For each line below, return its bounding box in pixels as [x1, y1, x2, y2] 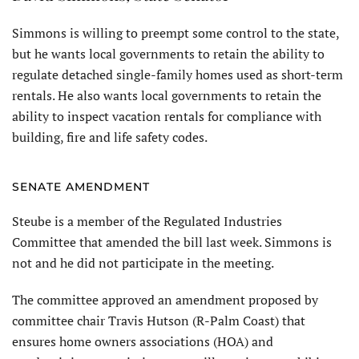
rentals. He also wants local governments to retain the [12, 86, 321, 104]
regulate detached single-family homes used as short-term [12, 65, 343, 83]
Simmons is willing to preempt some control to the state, [12, 23, 339, 42]
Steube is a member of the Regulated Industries [12, 212, 282, 230]
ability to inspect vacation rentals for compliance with [12, 107, 321, 125]
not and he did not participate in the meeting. [12, 253, 274, 272]
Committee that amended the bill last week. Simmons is [12, 232, 332, 251]
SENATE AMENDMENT [12, 179, 150, 194]
